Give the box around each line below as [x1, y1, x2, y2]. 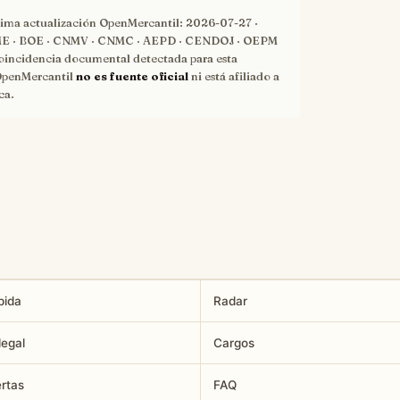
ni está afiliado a [188, 70, 279, 84]
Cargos [212, 336, 254, 351]
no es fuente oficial [76, 70, 188, 84]
